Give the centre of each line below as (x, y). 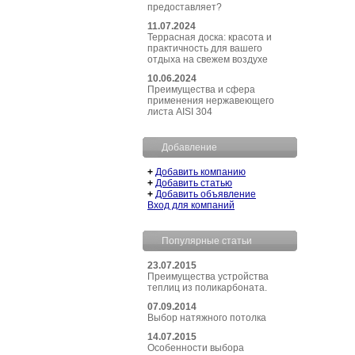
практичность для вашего (205, 48)
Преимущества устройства (208, 277)
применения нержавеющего (211, 101)
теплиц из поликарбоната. (207, 288)
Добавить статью (194, 183)
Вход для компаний (191, 205)
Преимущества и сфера (201, 90)
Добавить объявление (206, 194)
